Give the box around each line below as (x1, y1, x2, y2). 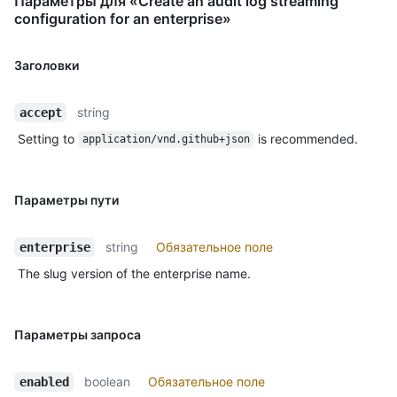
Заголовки (14, 57, 79, 73)
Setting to (18, 130, 78, 146)
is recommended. (253, 130, 358, 146)
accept (19, 105, 62, 120)
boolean (84, 373, 131, 389)
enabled (19, 374, 69, 389)
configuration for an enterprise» (14, 9, 231, 27)
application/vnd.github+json (82, 133, 250, 146)
